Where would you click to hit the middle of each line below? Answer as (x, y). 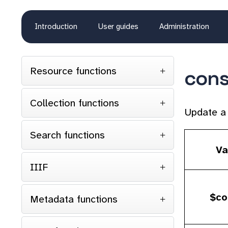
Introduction (56, 26)
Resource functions (73, 71)
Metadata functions (74, 199)
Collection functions (75, 103)
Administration (184, 26)
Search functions (67, 135)
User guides (118, 26)
